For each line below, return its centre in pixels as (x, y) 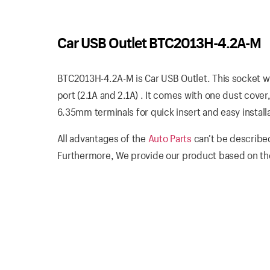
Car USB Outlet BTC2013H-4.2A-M (159, 42)
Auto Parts (170, 138)
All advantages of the (102, 138)
